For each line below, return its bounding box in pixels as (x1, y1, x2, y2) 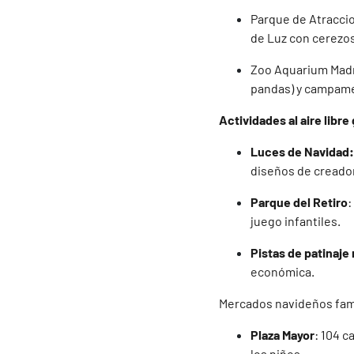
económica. (250, 264, 314, 280)
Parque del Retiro (250, 194, 348, 210)
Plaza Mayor (250, 327, 314, 343)
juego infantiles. (250, 213, 341, 229)
